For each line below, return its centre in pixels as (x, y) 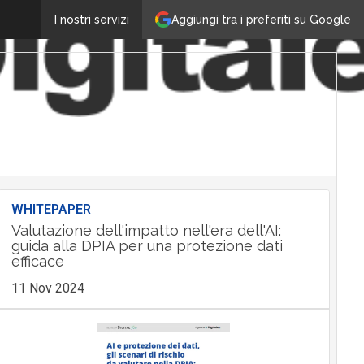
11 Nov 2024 (48, 288)
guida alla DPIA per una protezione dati (147, 246)
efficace (37, 261)
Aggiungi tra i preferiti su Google (261, 19)
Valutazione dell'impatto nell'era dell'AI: (146, 230)
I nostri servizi (92, 19)
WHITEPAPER (51, 209)
